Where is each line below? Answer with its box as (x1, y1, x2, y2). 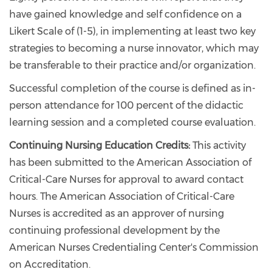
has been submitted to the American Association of (9, 157, 251, 168)
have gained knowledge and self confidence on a (9, 8, 242, 20)
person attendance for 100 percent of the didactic (9, 100, 243, 111)
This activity (192, 140, 246, 151)
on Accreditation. (9, 259, 90, 270)
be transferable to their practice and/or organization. (9, 59, 256, 71)
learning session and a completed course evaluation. (9, 117, 256, 128)
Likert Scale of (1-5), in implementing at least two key (9, 25, 256, 37)
